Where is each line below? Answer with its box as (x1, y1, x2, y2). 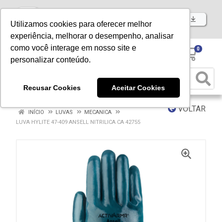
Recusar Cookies (23, 83, 81, 92)
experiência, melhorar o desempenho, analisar (10, 32, 174, 41)
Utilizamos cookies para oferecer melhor (10, 20, 152, 29)
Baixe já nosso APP (128, 15, 187, 23)
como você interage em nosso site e (10, 44, 137, 53)
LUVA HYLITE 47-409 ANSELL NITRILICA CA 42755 (16, 119, 140, 125)
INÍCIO (27, 109, 44, 115)
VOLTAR (176, 104, 206, 113)
